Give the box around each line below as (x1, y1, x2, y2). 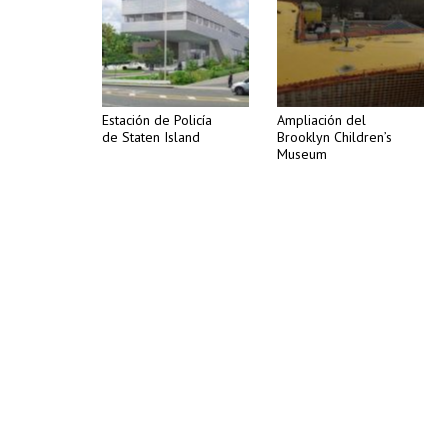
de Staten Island (102, 128, 200, 146)
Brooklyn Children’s (277, 128, 392, 146)
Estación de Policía (102, 111, 212, 129)
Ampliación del (277, 111, 366, 129)
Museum (277, 145, 327, 163)
